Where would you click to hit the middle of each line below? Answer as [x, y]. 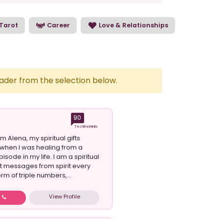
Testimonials [86, 126]
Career [57, 25]
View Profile [64, 196]
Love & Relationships [132, 25]
